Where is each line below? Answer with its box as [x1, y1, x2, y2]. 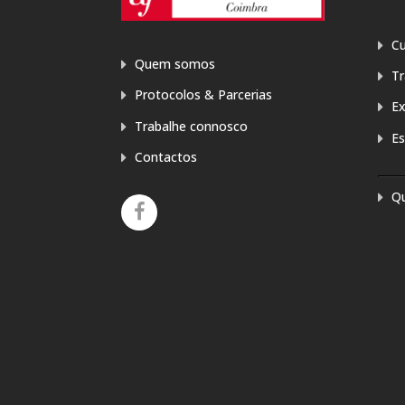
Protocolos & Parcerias [135, 86, 273, 104]
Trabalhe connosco [135, 117, 249, 135]
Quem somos [135, 55, 216, 73]
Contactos [135, 147, 198, 165]
